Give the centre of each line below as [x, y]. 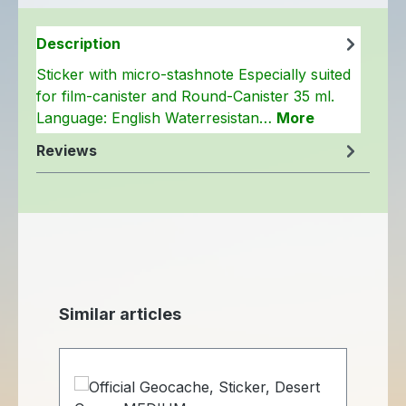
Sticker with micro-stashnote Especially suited [193, 74]
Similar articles [120, 314]
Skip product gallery [105, 312]
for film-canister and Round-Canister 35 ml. [185, 96]
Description [78, 43]
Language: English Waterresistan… [156, 118]
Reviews [67, 150]
